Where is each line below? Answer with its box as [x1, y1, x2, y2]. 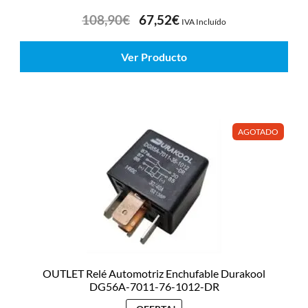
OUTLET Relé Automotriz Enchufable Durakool [43, 267, 265, 280]
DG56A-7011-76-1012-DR [89, 280, 219, 294]
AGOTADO [238, 126, 279, 137]
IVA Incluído [181, 16, 226, 27]
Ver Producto [121, 50, 187, 64]
